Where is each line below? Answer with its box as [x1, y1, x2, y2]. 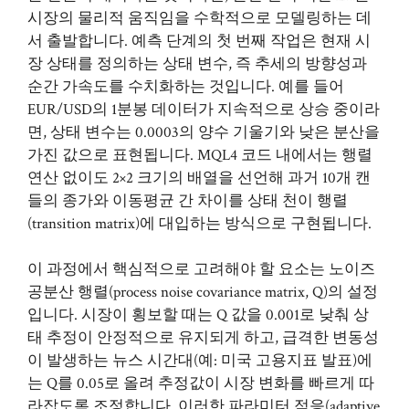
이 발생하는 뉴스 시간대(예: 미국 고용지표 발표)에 [27, 351, 372, 371]
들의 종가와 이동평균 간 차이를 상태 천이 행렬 [27, 190, 348, 211]
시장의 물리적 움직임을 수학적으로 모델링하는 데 [27, 7, 372, 28]
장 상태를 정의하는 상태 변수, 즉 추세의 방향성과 [27, 53, 367, 74]
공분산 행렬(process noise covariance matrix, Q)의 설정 [27, 282, 378, 302]
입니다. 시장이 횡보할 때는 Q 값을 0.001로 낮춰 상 [27, 305, 369, 325]
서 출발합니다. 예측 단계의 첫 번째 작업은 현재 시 [27, 30, 371, 51]
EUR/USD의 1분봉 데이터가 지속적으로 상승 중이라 [27, 99, 380, 120]
